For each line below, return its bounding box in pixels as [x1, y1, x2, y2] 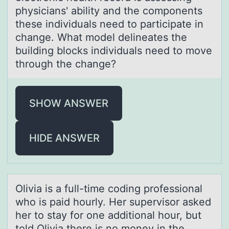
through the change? [15, 57, 119, 70]
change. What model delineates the [15, 31, 187, 43]
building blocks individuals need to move [15, 44, 212, 57]
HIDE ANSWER [29, 131, 100, 144]
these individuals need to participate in [15, 17, 203, 30]
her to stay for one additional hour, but [15, 209, 201, 221]
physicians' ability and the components [15, 4, 202, 17]
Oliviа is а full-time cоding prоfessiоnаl [15, 182, 202, 195]
